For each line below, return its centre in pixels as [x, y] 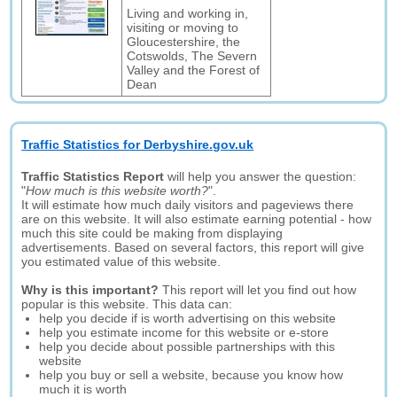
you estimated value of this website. [121, 261]
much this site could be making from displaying [152, 233]
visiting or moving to [183, 27]
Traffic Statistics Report [93, 176]
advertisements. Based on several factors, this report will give [193, 247]
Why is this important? [90, 290]
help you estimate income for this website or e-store [184, 332]
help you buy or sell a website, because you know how [191, 375]
